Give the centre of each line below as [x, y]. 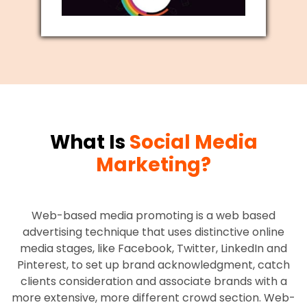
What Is [89, 143]
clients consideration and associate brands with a [153, 282]
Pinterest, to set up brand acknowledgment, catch [153, 265]
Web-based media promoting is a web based [153, 216]
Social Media [193, 143]
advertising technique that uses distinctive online [153, 232]
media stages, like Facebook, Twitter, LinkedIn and [153, 249]
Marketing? [153, 165]
